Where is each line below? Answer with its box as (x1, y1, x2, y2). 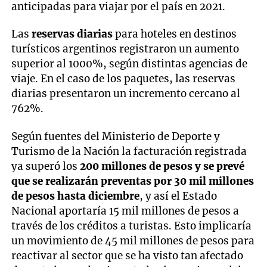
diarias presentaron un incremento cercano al (11, 87, 241, 101)
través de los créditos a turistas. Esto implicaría (11, 219, 252, 232)
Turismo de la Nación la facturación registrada (11, 144, 247, 158)
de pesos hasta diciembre (11, 189, 140, 203)
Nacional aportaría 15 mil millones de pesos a (11, 204, 240, 218)
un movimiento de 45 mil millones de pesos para (11, 234, 255, 247)
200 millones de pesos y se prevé (80, 159, 245, 173)
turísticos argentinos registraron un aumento (11, 42, 240, 56)
